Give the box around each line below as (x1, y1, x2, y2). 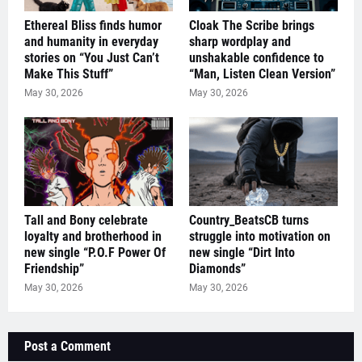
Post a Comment (24, 339, 111, 354)
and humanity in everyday (24, 34, 158, 49)
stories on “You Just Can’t (24, 50, 159, 65)
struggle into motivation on (189, 229, 330, 244)
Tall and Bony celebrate (24, 213, 148, 228)
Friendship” (24, 261, 84, 276)
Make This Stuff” (24, 66, 113, 82)
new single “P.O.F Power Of (24, 245, 166, 260)
